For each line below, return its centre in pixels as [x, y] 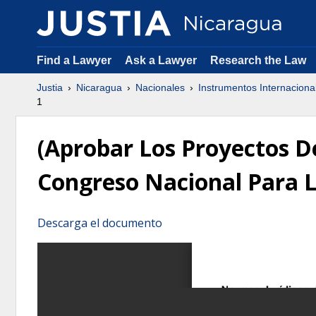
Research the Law [258, 60]
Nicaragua [99, 87]
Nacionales [160, 87]
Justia [50, 87]
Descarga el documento [100, 223]
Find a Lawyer [74, 60]
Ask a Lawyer [162, 60]
